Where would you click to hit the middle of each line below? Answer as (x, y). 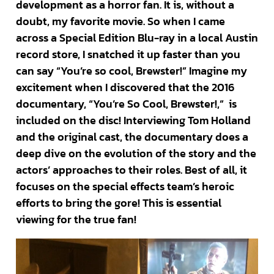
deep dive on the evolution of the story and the (136, 154)
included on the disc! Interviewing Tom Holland (133, 120)
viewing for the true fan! (76, 220)
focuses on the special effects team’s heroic (125, 187)
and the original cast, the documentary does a (132, 137)
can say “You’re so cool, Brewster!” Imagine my (131, 71)
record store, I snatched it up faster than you (128, 54)
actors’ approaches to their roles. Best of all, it (131, 170)
